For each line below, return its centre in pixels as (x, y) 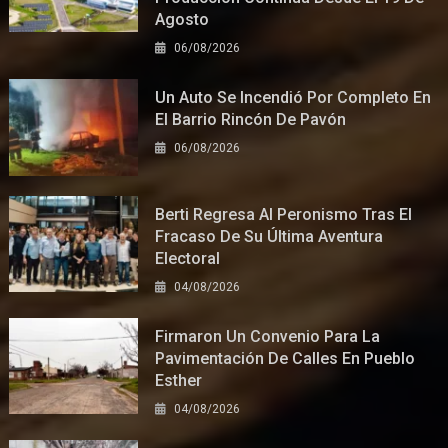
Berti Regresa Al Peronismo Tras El (284, 214)
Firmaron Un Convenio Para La (268, 336)
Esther (179, 380)
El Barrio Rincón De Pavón (251, 119)
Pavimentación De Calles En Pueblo (285, 358)
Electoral (188, 258)
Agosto (182, 19)
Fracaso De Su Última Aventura (269, 236)
